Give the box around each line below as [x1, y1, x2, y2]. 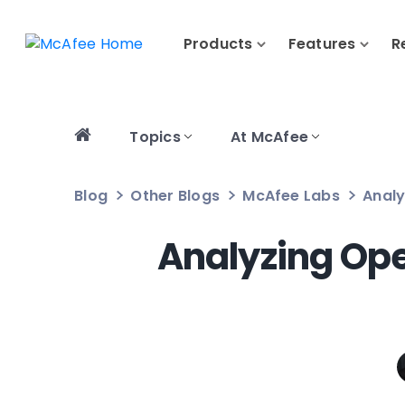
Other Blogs [130, 185, 221, 206]
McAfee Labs [242, 185, 340, 206]
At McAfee [230, 127, 309, 147]
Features [287, 33, 356, 55]
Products [183, 33, 253, 55]
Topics [129, 127, 181, 147]
